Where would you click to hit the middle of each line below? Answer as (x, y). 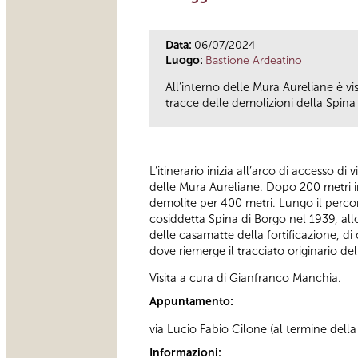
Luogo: (185, 60)
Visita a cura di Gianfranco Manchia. (245, 278)
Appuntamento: (193, 302)
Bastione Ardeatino (254, 60)
